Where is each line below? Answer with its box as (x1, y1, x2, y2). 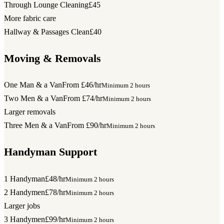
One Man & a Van (4, 80, 62, 89)
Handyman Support (4, 145, 97, 158)
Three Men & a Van (4, 121, 67, 130)
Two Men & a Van (4, 94, 63, 103)
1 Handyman (4, 174, 45, 183)
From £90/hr (67, 121, 106, 130)
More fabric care (4, 14, 56, 23)
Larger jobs (4, 201, 40, 210)
